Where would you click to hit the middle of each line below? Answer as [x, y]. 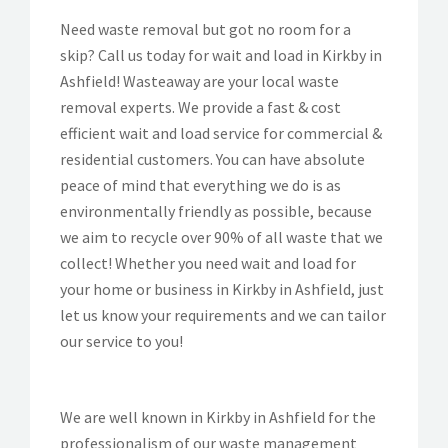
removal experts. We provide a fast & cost [200, 106]
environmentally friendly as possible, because [216, 210]
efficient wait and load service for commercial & [221, 132]
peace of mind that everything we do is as [200, 184]
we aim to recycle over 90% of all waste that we [221, 236]
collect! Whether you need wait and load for [208, 262]
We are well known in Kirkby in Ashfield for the [218, 416]
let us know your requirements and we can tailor [223, 314]
